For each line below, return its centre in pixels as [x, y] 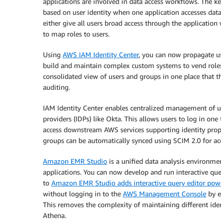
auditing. [56, 87]
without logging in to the [83, 194]
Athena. [55, 215]
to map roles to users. [76, 34]
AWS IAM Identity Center [101, 55]
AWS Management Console [165, 194]
